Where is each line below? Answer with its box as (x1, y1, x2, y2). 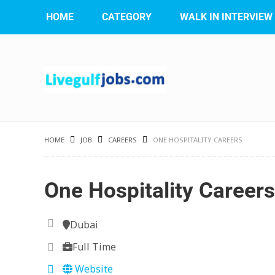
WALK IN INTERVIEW (180, 11, 273, 23)
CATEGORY (102, 11, 152, 23)
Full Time (72, 240, 116, 254)
